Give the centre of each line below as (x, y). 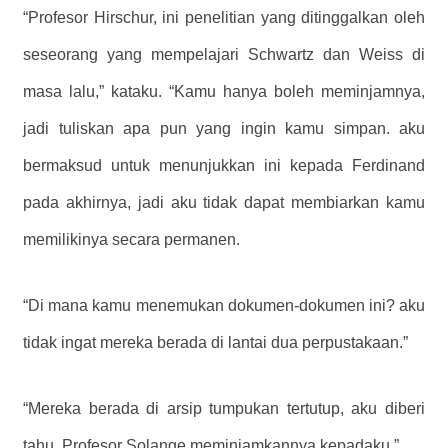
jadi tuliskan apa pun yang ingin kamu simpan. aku (224, 129)
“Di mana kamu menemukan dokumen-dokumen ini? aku (224, 306)
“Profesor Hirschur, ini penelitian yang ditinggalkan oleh (224, 18)
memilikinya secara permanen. (131, 240)
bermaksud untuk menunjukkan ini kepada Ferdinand (224, 166)
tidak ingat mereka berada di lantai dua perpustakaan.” (215, 343)
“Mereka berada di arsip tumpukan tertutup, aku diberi (224, 409)
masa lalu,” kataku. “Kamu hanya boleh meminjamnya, (224, 92)
